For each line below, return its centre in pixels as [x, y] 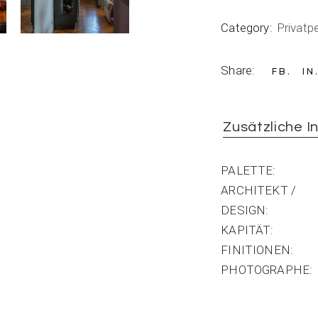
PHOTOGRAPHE [265, 270]
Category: [247, 28]
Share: [238, 70]
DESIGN [243, 210]
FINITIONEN [256, 250]
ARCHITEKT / [259, 190]
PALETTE [247, 170]
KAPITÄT [246, 230]
